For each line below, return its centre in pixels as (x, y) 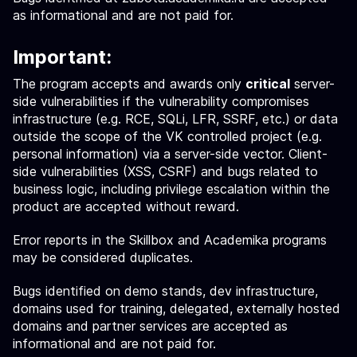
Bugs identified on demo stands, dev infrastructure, (165, 291)
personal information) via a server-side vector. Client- (170, 154)
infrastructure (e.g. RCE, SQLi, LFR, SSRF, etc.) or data (175, 119)
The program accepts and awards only (129, 84)
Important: (62, 57)
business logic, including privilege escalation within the (171, 189)
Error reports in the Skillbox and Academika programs (170, 240)
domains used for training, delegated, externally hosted (177, 308)
